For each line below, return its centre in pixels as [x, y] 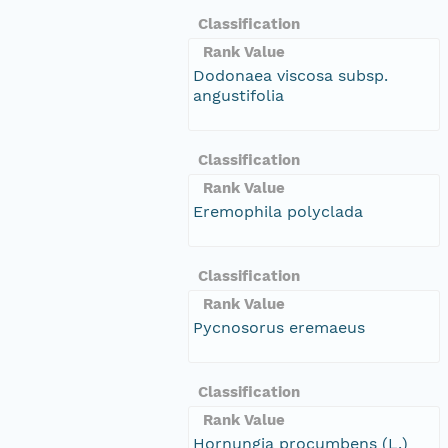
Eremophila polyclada [278, 211]
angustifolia [238, 95]
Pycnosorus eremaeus [279, 327]
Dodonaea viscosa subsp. [290, 75]
